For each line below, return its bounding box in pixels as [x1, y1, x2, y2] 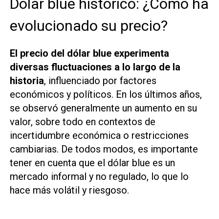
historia [10, 74, 44, 87]
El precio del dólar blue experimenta [10, 47, 169, 59]
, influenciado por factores [44, 74, 156, 87]
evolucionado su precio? [10, 17, 168, 34]
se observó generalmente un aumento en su [10, 102, 197, 114]
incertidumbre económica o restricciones [10, 129, 189, 141]
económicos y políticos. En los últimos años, [10, 88, 202, 100]
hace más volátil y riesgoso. [10, 184, 129, 196]
